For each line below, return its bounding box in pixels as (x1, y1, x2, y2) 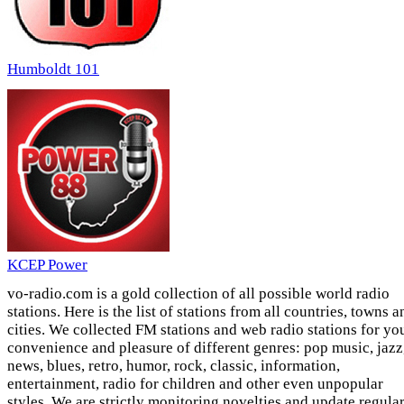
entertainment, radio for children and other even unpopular (7, 375, 383, 393)
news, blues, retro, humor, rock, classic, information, (7, 357, 340, 375)
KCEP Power (7, 256, 87, 274)
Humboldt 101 (7, 60, 99, 78)
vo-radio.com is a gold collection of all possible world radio (7, 285, 390, 303)
